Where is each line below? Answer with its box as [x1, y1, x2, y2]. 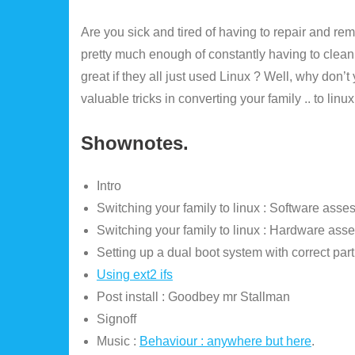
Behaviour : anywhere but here [139, 334, 311, 349]
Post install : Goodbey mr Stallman [97, 290, 290, 304]
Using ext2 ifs [97, 268, 173, 282]
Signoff [97, 312, 136, 326]
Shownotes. [81, 132, 189, 155]
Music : [97, 334, 139, 349]
